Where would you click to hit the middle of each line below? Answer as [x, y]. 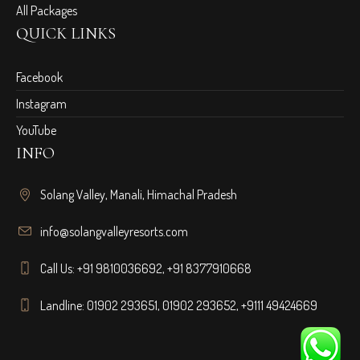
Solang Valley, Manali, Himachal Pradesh [139, 195]
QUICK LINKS [66, 34]
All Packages [47, 11]
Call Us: [59, 269]
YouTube [37, 131]
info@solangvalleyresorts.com [115, 232]
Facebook [40, 78]
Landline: [64, 306]
